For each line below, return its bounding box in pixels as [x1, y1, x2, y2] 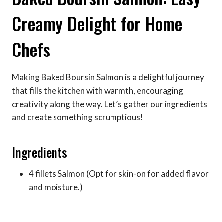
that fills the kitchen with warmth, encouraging [12, 85, 183, 96]
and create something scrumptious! [12, 112, 143, 123]
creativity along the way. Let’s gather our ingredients [12, 99, 207, 110]
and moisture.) [29, 182, 83, 193]
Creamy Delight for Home [12, 10, 182, 36]
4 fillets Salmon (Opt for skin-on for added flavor [29, 168, 209, 179]
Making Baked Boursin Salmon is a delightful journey [12, 72, 204, 83]
